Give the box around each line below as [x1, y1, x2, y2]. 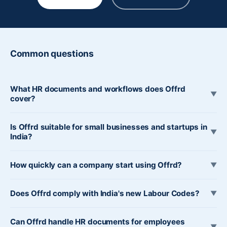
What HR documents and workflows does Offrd [10, 84, 185, 94]
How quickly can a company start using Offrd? [10, 160, 182, 170]
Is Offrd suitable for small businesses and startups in [10, 122, 207, 132]
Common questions [10, 48, 94, 59]
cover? [10, 94, 36, 103]
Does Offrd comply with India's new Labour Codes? [10, 188, 200, 198]
